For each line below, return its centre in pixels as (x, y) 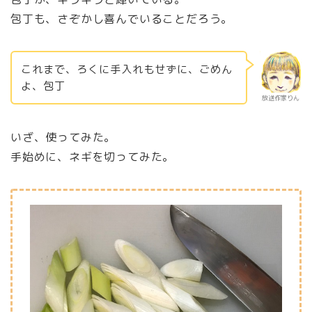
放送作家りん (281, 97)
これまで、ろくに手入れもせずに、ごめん (126, 69)
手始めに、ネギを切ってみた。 (93, 157)
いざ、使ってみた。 (63, 138)
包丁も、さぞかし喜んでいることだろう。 (122, 18)
